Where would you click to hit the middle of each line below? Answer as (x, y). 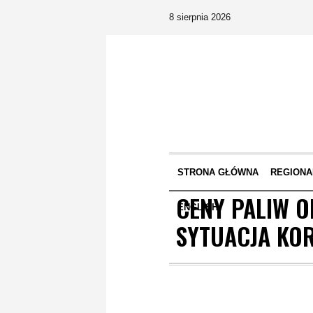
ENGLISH (197, 207)
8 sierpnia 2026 (200, 17)
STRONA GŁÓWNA (218, 172)
